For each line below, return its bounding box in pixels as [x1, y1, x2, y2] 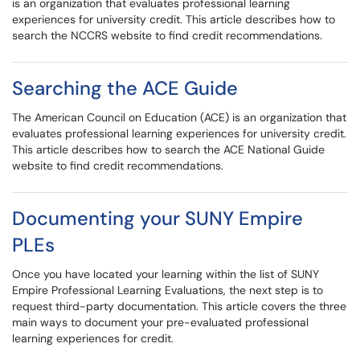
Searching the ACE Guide [12, 76, 238, 100]
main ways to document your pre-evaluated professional [12, 315, 309, 329]
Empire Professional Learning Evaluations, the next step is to [12, 283, 323, 297]
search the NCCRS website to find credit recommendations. [12, 28, 322, 43]
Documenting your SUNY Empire [12, 206, 303, 231]
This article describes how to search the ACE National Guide [12, 142, 325, 157]
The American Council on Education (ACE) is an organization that [12, 110, 346, 125]
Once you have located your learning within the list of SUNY [12, 267, 319, 281]
